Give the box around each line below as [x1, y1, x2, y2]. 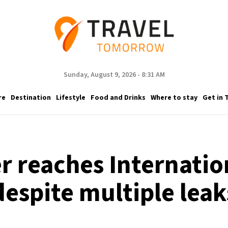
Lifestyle [55, 92, 85, 103]
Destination [10, 92, 51, 103]
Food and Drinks [90, 92, 146, 103]
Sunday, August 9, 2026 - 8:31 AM [63, 70, 165, 80]
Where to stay [150, 92, 197, 103]
